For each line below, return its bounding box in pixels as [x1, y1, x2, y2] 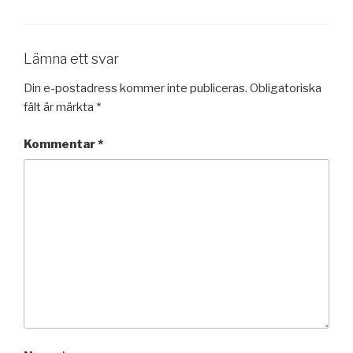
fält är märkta [24, 100, 96, 115]
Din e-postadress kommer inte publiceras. [24, 81, 247, 96]
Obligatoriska [250, 81, 321, 96]
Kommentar [24, 136, 98, 151]
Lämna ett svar [24, 50, 119, 67]
